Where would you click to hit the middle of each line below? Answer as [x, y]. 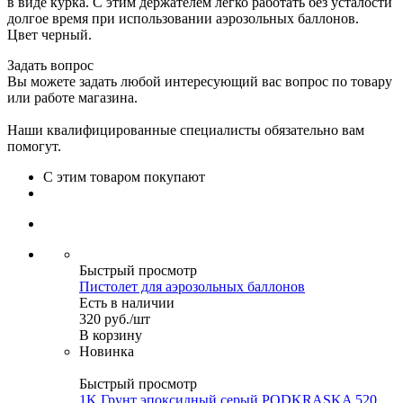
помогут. [34, 146]
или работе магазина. [72, 97]
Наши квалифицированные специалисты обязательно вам [186, 130]
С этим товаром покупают [124, 176]
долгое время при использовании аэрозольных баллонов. [183, 18]
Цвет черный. [49, 34]
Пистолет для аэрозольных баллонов [192, 286]
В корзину [111, 335]
